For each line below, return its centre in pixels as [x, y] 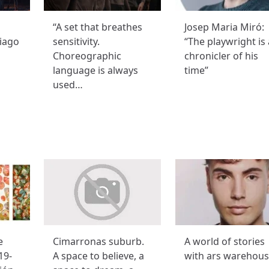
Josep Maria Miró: [224, 27]
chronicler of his [221, 56]
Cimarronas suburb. [99, 242]
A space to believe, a [99, 256]
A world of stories [224, 242]
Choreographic [87, 56]
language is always [96, 71]
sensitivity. [77, 42]
